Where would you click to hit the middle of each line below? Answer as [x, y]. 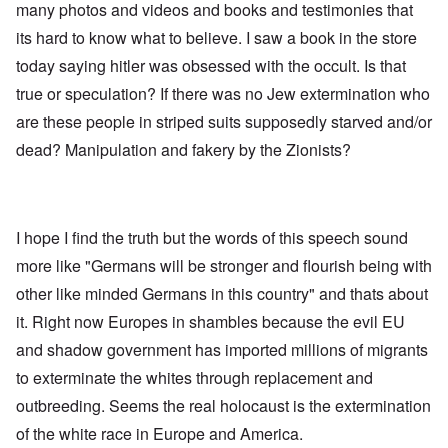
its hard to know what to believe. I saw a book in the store [216, 38]
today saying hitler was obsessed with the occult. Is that [211, 66]
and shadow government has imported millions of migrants [222, 350]
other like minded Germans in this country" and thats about [222, 294]
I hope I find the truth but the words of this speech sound [212, 238]
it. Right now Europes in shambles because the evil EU [210, 322]
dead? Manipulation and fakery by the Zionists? [185, 150]
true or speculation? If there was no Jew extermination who [223, 94]
